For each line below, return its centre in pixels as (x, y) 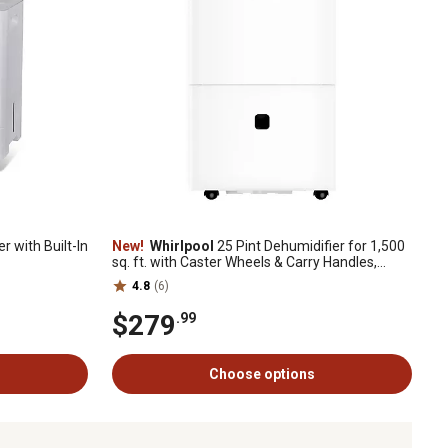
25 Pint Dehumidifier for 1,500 (309, 246)
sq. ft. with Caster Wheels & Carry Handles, (244, 262)
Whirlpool (180, 246)
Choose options (262, 374)
